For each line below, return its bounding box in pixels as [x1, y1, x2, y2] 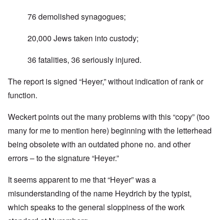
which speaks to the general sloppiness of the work [8, 201, 185, 213]
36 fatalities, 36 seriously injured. [27, 54, 141, 66]
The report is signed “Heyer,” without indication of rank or [8, 76, 203, 87]
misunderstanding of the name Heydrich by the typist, [8, 188, 192, 199]
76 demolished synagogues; [27, 11, 126, 23]
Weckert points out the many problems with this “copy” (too [8, 111, 210, 123]
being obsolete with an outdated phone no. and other [8, 138, 191, 150]
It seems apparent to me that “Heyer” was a [8, 174, 156, 186]
